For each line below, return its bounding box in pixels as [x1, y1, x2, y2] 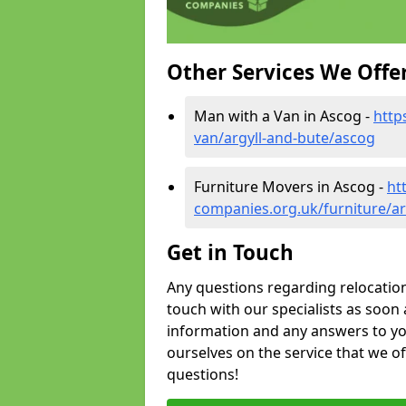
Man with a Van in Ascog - [194, 106, 373, 127]
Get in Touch [167, 238, 294, 267]
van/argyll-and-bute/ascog [194, 128, 375, 149]
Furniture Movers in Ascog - [194, 177, 387, 198]
